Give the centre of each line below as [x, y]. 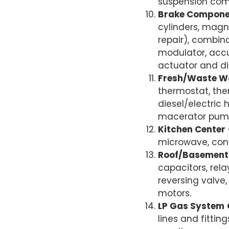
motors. [174, 193]
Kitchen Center [191, 129]
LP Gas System [191, 206]
